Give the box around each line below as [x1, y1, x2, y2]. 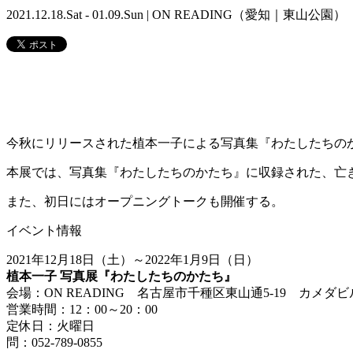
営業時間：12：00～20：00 [6, 303, 158, 317]
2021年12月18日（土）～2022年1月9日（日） [6, 253, 258, 267]
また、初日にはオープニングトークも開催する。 [6, 195, 284, 209]
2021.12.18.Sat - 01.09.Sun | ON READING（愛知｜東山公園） [6, 8, 346, 22]
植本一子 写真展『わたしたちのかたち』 [6, 269, 236, 284]
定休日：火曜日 [6, 319, 95, 333]
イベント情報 [6, 224, 82, 238]
